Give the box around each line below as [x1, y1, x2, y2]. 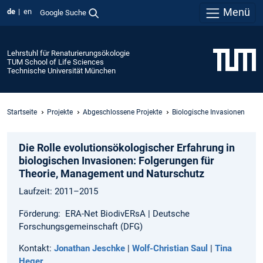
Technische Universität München [7, 66, 116, 75]
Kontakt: [19, 242, 54, 254]
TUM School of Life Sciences [7, 57, 104, 66]
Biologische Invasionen [172, 107, 245, 116]
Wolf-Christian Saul [132, 242, 208, 254]
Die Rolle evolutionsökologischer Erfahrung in [19, 141, 235, 154]
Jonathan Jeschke [54, 242, 125, 254]
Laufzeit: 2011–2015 [19, 186, 98, 197]
